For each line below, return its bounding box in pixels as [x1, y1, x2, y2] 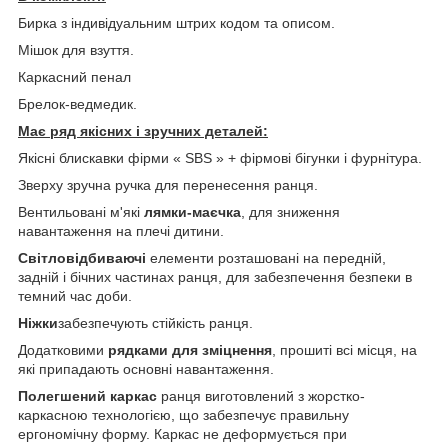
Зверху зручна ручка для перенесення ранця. [18, 176, 318, 193]
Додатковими [18, 341, 108, 358]
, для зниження [241, 203, 340, 220]
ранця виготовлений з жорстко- [157, 387, 365, 404]
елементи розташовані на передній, [146, 249, 386, 266]
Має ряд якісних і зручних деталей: [18, 122, 268, 139]
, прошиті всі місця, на [272, 341, 417, 358]
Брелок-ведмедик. [18, 95, 137, 112]
